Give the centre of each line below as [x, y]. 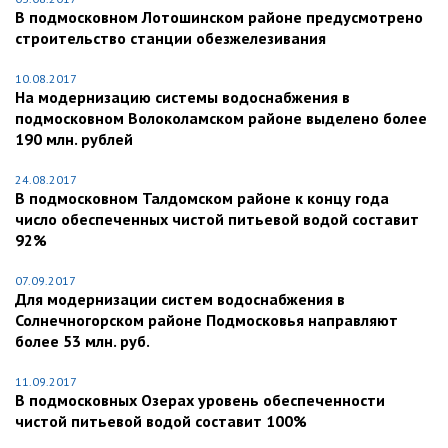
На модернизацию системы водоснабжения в [182, 97]
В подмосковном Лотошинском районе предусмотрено [219, 17]
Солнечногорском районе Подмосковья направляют [206, 320]
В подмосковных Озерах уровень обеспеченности [200, 400]
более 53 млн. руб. [82, 341]
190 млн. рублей [74, 139]
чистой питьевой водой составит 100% [161, 421]
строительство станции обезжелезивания [170, 38]
